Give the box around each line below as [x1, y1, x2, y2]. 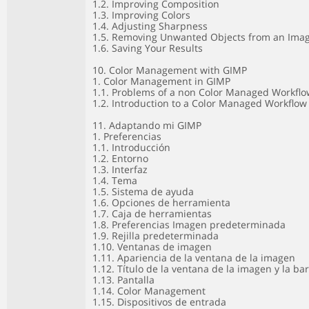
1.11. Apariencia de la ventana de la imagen [92, 251, 295, 264]
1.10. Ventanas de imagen [92, 240, 212, 253]
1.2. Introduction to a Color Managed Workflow [92, 97, 307, 110]
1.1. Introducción [92, 141, 170, 154]
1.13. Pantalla [92, 273, 154, 286]
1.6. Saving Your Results [92, 41, 203, 54]
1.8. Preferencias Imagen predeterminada [92, 218, 286, 231]
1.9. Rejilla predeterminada [92, 229, 219, 242]
